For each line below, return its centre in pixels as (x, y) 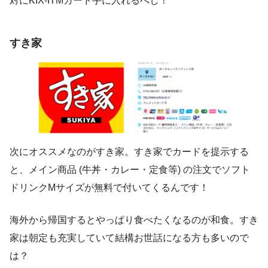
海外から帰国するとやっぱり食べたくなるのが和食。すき (134, 220)
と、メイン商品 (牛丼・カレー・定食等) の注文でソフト (130, 169)
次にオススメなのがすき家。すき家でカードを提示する (129, 151)
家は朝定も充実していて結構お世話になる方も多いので (129, 237)
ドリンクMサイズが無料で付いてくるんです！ (109, 187)
